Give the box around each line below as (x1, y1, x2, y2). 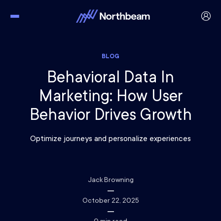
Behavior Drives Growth (29, 108, 192, 125)
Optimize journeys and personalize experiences (30, 135, 191, 144)
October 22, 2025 (82, 197, 139, 205)
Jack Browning (87, 177, 134, 184)
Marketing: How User (38, 89, 183, 107)
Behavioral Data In (47, 70, 174, 88)
